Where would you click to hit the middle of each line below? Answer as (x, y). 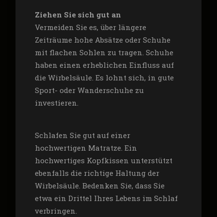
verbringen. (56, 211)
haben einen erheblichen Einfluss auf (104, 65)
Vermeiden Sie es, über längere (90, 27)
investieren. (56, 103)
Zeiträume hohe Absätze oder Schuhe (102, 40)
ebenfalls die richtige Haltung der (97, 173)
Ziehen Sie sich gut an (78, 15)
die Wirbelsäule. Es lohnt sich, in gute (104, 78)
